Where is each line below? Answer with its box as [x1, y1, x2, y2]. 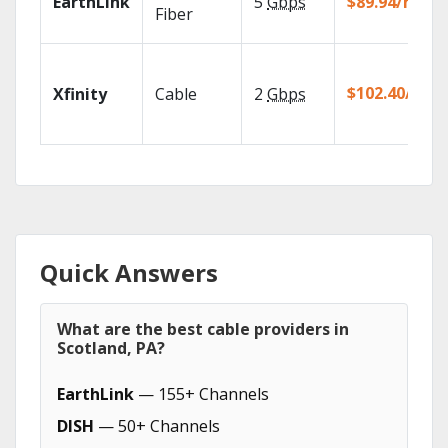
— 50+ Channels [94, 415, 220, 437]
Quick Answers [40, 256, 218, 289]
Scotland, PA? [57, 337, 165, 359]
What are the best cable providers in [57, 318, 349, 340]
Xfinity [53, 83, 107, 105]
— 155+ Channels [134, 383, 269, 405]
